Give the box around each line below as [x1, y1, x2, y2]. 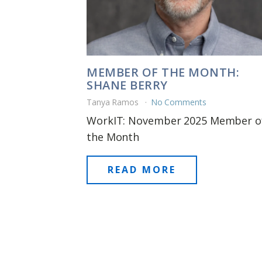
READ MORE [108, 163, 176, 177]
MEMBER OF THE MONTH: [87, 64, 239, 81]
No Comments [150, 96, 206, 108]
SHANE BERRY [87, 77, 168, 94]
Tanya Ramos [87, 96, 141, 108]
